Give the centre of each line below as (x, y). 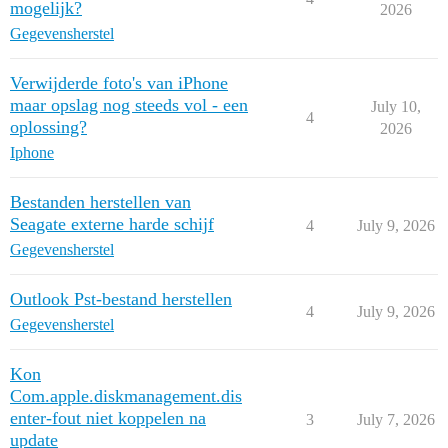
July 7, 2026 (395, 419)
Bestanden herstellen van (100, 202)
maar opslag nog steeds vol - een (129, 105)
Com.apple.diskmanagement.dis (126, 396)
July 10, (395, 106)
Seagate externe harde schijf (112, 224)
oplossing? (48, 127)
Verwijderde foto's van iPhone (119, 83)
